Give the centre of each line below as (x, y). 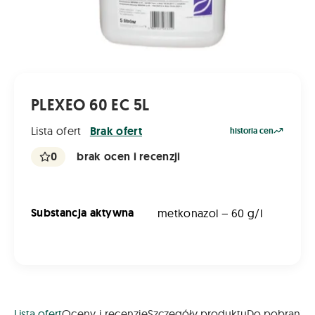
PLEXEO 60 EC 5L (90, 105)
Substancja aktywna (83, 213)
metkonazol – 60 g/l (210, 213)
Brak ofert (116, 131)
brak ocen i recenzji (129, 157)
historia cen (252, 131)
